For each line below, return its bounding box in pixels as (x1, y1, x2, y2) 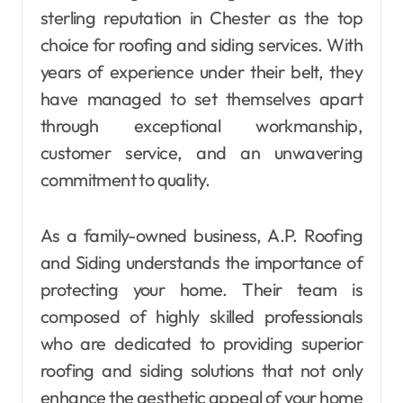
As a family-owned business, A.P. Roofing (40, 224, 363, 247)
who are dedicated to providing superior (40, 332, 363, 355)
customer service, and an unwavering (40, 141, 363, 165)
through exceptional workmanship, (40, 114, 363, 138)
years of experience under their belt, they (40, 60, 363, 84)
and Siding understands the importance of (40, 251, 363, 274)
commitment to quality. (40, 168, 210, 192)
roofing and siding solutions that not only (40, 359, 363, 382)
